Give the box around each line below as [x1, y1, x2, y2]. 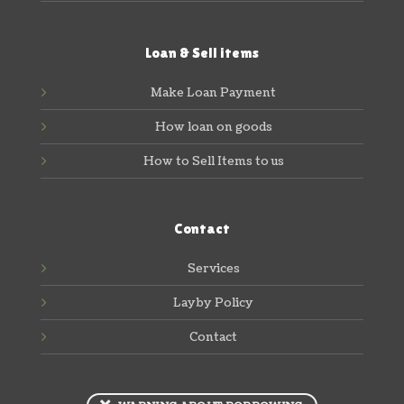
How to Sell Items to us [142, 152, 284, 170]
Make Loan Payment [151, 84, 276, 101]
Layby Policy [173, 295, 253, 312]
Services [187, 261, 240, 278]
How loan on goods [154, 118, 272, 135]
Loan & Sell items [145, 43, 259, 61]
